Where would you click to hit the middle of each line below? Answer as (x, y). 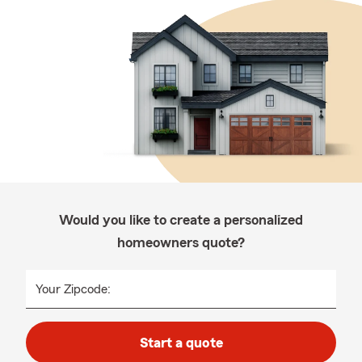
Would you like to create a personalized (181, 220)
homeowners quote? (181, 242)
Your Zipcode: (73, 289)
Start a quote (181, 343)
